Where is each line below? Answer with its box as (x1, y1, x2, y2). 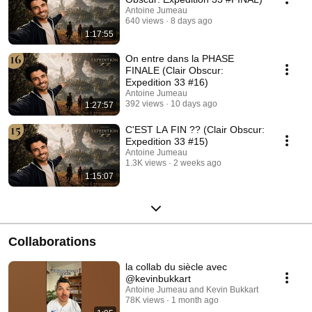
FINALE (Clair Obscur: (125, 65, 224, 77)
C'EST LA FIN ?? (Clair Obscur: (125, 124, 265, 136)
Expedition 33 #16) (125, 77, 208, 88)
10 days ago (171, 99, 217, 109)
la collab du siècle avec (125, 261, 227, 273)
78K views (125, 295, 164, 306)
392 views (125, 99, 164, 109)
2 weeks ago (173, 158, 221, 169)
